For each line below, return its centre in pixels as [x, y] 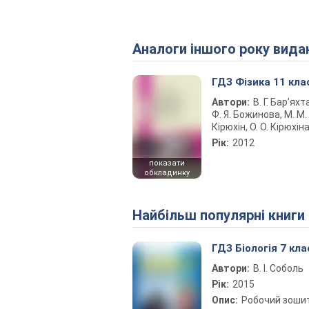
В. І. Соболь [278, 268]
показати [167, 163]
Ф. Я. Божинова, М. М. [259, 114]
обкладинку [167, 173]
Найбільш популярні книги [223, 215]
